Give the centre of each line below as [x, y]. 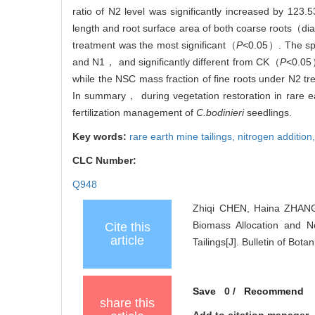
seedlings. [268, 113]
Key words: [101, 137]
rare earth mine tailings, [184, 137]
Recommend [274, 291]
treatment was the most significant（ [155, 45]
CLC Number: [106, 161]
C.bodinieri [220, 113]
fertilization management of [134, 113]
